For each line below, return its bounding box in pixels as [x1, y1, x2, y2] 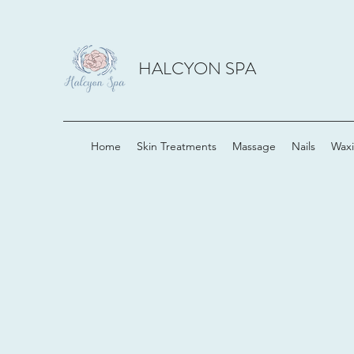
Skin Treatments [137, 139, 217, 153]
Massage [232, 139, 276, 153]
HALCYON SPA [138, 56, 256, 81]
